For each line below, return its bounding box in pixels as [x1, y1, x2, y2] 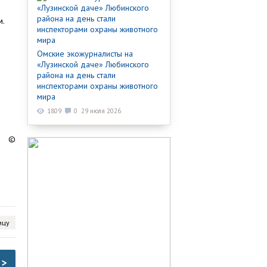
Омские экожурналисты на [37, 48, 133, 59]
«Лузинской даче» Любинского [37, 58, 149, 70]
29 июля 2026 [81, 106, 121, 115]
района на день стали [37, 69, 116, 80]
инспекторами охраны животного [37, 80, 158, 91]
